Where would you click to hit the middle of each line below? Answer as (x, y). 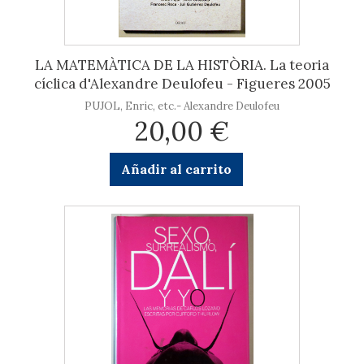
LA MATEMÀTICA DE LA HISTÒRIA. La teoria (182, 65)
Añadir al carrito (176, 169)
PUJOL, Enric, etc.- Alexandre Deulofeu (182, 106)
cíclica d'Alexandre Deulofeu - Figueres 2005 (182, 84)
